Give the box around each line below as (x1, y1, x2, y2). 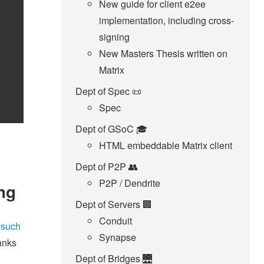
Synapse (99, 230, 136, 245)
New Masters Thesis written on (99, 47, 227, 61)
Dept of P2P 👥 (75, 160, 138, 174)
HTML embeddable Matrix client (99, 138, 232, 153)
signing (99, 30, 130, 44)
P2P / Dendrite (99, 176, 160, 190)
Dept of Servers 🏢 (75, 197, 152, 212)
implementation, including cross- (99, 14, 234, 28)
